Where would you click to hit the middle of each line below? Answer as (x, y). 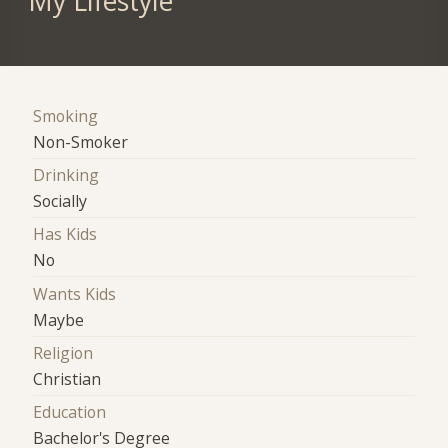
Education (70, 412)
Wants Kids (75, 293)
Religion (63, 352)
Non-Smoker (81, 141)
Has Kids (65, 234)
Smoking (66, 115)
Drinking (66, 174)
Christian (67, 378)
